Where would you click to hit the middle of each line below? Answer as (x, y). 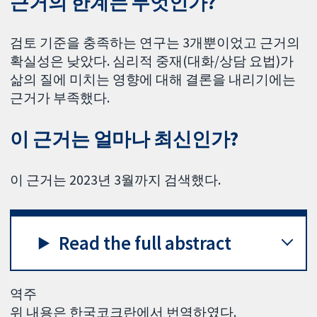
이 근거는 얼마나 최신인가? (124, 139)
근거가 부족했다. (60, 98)
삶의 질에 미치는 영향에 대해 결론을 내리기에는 (153, 80)
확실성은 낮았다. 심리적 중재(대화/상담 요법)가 (152, 61)
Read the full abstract (145, 243)
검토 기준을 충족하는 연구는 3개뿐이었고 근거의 (155, 43)
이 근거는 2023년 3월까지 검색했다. (116, 180)
